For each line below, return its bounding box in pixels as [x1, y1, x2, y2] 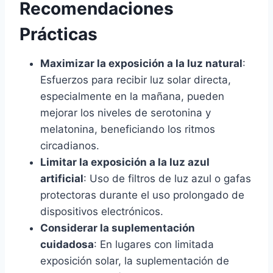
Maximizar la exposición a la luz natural [40, 57, 243, 70]
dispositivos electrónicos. [40, 205, 163, 218]
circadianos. [40, 140, 99, 152]
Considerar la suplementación [40, 222, 195, 235]
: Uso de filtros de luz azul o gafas [83, 172, 251, 185]
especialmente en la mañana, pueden [40, 90, 224, 103]
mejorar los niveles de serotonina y [40, 107, 211, 119]
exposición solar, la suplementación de [40, 255, 229, 268]
